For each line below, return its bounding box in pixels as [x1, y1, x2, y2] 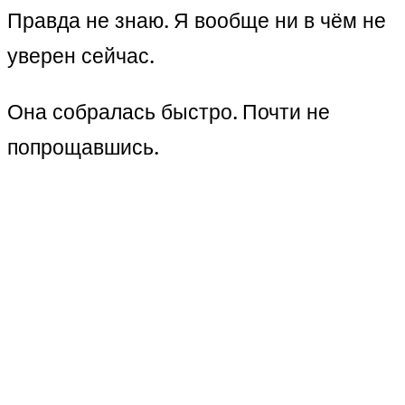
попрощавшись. [7, 132, 159, 161]
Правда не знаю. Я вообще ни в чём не [7, 5, 386, 34]
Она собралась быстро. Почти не [7, 97, 330, 126]
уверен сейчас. [7, 41, 155, 70]
